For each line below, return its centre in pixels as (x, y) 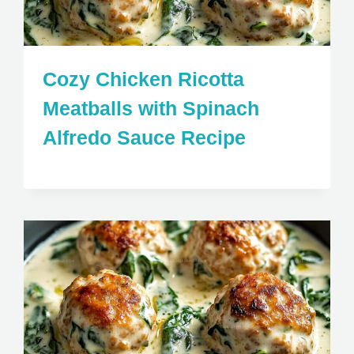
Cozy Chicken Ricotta (144, 79)
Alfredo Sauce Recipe (145, 137)
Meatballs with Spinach (151, 108)
